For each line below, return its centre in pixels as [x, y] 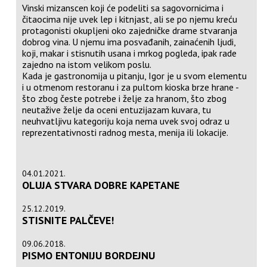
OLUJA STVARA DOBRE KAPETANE [101, 185]
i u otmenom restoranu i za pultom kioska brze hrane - [131, 87]
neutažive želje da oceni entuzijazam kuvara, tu [117, 109]
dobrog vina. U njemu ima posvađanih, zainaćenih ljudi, [129, 41]
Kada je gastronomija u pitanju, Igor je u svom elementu [135, 75]
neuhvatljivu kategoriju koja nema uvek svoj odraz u [126, 121]
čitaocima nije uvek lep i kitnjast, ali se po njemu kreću [130, 19]
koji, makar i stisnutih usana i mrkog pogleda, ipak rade [130, 53]
